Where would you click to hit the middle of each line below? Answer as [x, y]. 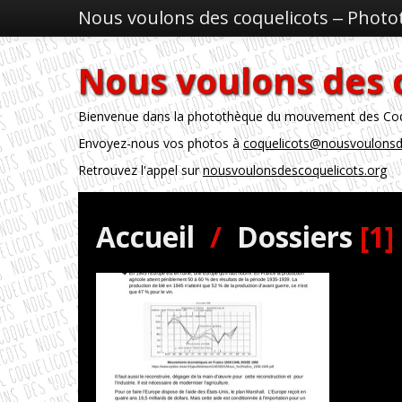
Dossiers [294, 236]
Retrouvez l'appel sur [140, 170]
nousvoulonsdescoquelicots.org [295, 170]
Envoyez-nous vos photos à [161, 143]
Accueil [145, 236]
